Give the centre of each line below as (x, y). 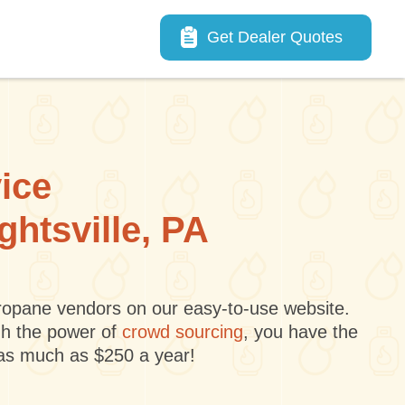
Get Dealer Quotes (275, 37)
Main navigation (228, 27)
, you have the (300, 332)
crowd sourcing (182, 332)
